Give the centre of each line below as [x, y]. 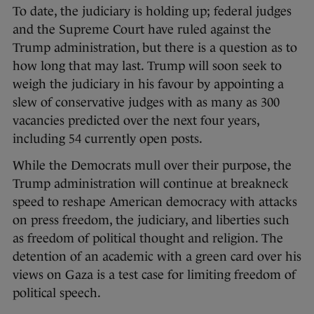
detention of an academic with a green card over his [157, 257]
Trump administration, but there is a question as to [155, 48]
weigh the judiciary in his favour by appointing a [148, 84]
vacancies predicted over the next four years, [136, 121]
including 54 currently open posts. [108, 139]
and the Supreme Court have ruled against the [142, 30]
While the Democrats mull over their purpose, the [152, 166]
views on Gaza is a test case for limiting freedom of [154, 275]
